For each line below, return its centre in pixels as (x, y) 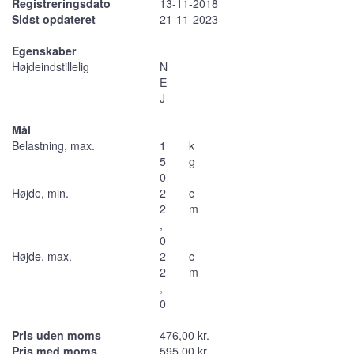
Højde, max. (42, 256)
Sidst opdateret (54, 19)
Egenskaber (44, 50)
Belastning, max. (53, 145)
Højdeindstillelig (51, 66)
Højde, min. (40, 192)
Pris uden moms (56, 335)
